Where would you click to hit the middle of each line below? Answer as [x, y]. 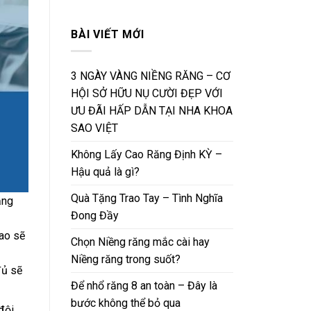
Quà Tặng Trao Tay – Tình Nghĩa [147, 199]
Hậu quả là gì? [105, 172]
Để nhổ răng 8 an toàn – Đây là [144, 286]
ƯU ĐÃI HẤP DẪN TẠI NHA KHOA [152, 111]
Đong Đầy [95, 216]
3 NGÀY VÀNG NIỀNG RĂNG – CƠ [151, 76]
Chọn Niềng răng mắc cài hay [140, 242]
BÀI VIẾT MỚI [108, 34]
